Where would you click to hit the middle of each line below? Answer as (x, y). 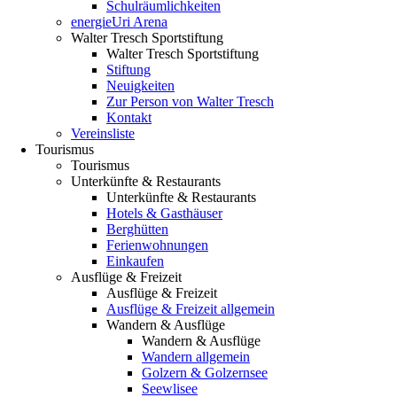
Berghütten (137, 229)
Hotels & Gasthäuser (164, 213)
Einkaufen (135, 261)
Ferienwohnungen (157, 245)
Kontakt (129, 117)
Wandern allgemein (196, 357)
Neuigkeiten (140, 86)
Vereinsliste (103, 133)
